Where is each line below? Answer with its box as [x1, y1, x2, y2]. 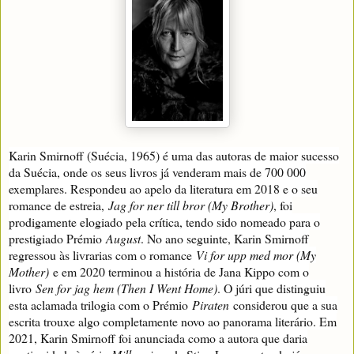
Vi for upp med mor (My [196, 246, 316, 263]
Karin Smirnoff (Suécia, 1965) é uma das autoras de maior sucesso [9, 146, 339, 164]
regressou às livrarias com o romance [9, 246, 196, 263]
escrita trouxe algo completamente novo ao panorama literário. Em [9, 312, 337, 330]
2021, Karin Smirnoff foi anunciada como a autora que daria [9, 329, 307, 346]
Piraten [192, 296, 229, 313]
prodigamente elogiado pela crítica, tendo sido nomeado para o [9, 213, 320, 230]
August [106, 229, 141, 247]
